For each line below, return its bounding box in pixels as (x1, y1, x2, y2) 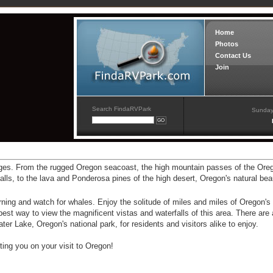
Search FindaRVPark (92, 105, 151, 112)
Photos (215, 40, 239, 48)
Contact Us (215, 52, 252, 59)
